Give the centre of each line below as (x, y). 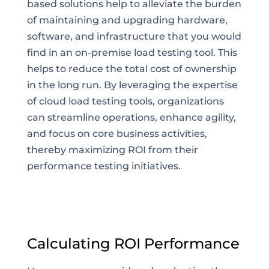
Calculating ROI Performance (133, 243)
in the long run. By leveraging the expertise (132, 85)
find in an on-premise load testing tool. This (132, 53)
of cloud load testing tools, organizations (125, 101)
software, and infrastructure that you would (134, 36)
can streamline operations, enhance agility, (131, 117)
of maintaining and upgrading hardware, (127, 20)
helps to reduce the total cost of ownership (131, 69)
